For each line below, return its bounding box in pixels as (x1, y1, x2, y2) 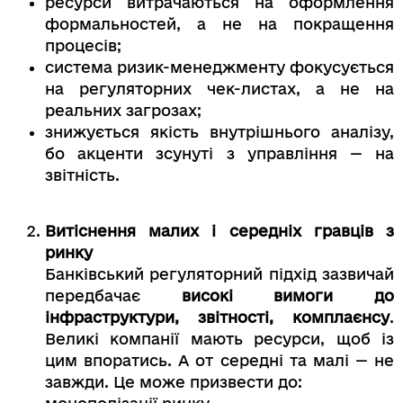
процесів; (45, 37, 121, 55)
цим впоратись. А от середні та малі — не (45, 352, 394, 370)
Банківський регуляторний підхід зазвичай (45, 265, 394, 283)
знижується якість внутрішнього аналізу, (45, 123, 394, 141)
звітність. (45, 166, 120, 184)
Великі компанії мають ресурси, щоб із (45, 330, 394, 348)
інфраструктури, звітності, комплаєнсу (45, 309, 390, 327)
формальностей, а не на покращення (45, 15, 394, 33)
